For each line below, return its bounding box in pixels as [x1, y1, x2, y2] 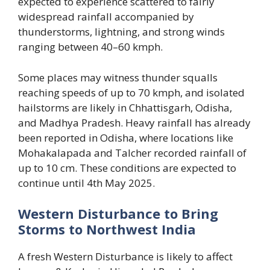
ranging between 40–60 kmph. [18, 40, 163, 54]
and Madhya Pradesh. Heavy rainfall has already [18, 115, 251, 130]
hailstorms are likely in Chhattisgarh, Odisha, [18, 100, 232, 115]
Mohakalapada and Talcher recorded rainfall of [18, 145, 246, 160]
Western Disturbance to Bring [18, 204, 218, 223]
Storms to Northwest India [18, 220, 196, 239]
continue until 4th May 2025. [18, 175, 155, 190]
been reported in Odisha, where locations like [18, 130, 233, 145]
